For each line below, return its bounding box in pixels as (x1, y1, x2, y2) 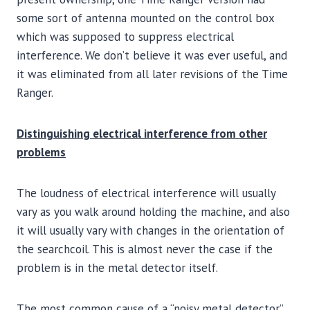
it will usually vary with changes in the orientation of (17, 223, 284, 238)
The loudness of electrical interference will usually (17, 185, 275, 201)
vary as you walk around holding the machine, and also (17, 204, 290, 219)
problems (17, 145, 66, 160)
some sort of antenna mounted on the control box (17, 10, 274, 26)
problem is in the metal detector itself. (17, 260, 218, 275)
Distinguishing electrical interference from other (17, 126, 267, 141)
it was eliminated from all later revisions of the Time (17, 66, 288, 82)
